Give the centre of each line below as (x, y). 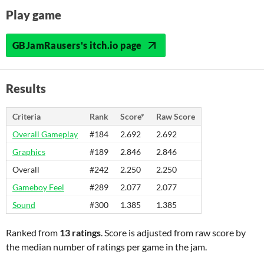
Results (26, 88)
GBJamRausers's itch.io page (77, 45)
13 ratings (80, 232)
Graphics (29, 152)
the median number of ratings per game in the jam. (106, 247)
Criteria (27, 116)
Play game (34, 15)
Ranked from (33, 232)
